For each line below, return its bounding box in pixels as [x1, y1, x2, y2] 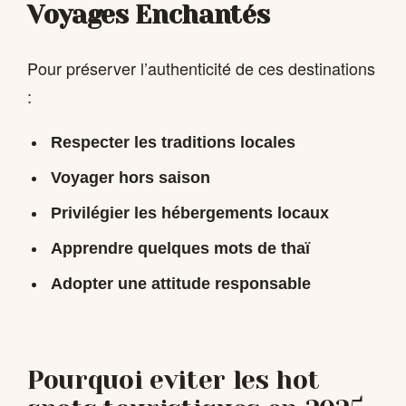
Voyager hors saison [50, 169, 210, 188]
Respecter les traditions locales [50, 133, 295, 152]
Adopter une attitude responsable [50, 275, 311, 294]
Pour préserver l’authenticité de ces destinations [27, 55, 375, 80]
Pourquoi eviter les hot [27, 364, 320, 395]
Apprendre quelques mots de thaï [50, 239, 310, 258]
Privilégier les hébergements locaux [50, 204, 329, 223]
